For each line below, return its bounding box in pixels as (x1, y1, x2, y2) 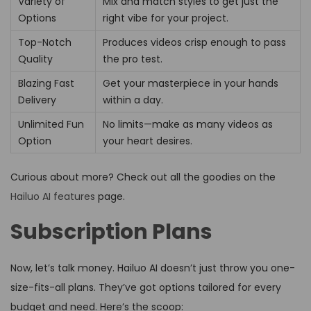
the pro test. (103, 51, 162, 66)
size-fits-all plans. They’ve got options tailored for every (10, 280, 281, 294)
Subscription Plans (10, 217, 212, 246)
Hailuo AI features (10, 189, 95, 203)
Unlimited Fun (18, 117, 84, 131)
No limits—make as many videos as (103, 117, 273, 131)
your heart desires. (103, 133, 192, 148)
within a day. (103, 92, 163, 107)
